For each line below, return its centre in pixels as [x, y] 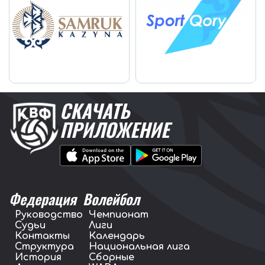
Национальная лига [139, 246]
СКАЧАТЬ [95, 110]
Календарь [117, 236]
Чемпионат [119, 214]
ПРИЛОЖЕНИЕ [114, 129]
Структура [44, 246]
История [38, 257]
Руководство [49, 214]
